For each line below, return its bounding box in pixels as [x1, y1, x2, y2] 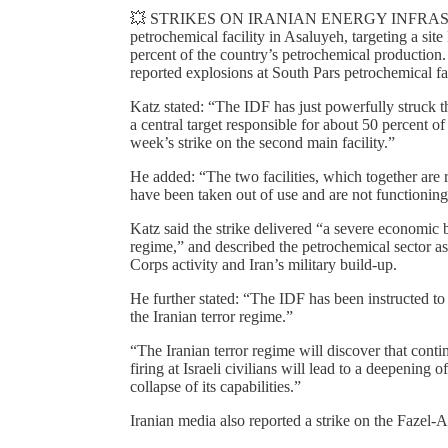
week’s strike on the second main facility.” [130, 133, 395, 151]
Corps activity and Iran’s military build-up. [130, 255, 397, 273]
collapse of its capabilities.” [130, 377, 301, 395]
